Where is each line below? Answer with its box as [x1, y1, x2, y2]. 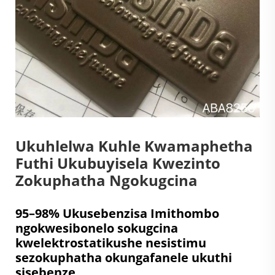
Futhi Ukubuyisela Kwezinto [15, 152, 220, 173]
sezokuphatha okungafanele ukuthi [15, 249, 232, 266]
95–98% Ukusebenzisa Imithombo [15, 204, 219, 222]
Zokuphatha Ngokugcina [15, 169, 198, 190]
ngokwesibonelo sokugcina [15, 219, 178, 236]
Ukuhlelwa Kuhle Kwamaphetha [15, 135, 253, 156]
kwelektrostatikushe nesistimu [15, 234, 206, 251]
